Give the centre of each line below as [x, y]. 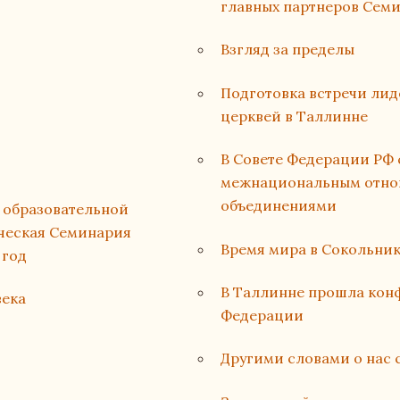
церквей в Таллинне [294, 116]
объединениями [278, 206]
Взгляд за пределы [287, 50]
